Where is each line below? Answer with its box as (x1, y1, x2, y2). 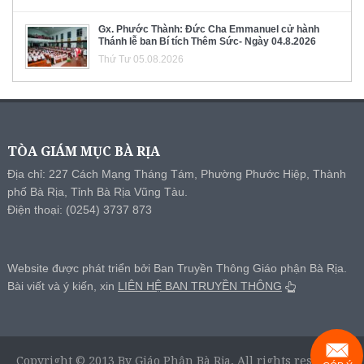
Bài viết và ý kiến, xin (6, 279, 118, 292)
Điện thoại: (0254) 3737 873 (6, 203, 152, 216)
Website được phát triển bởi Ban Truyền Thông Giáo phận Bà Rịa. (6, 262, 347, 275)
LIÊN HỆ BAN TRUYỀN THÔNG (117, 279, 282, 292)
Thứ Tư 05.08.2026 (98, 54, 184, 66)
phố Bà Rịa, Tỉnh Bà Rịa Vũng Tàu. (6, 185, 188, 198)
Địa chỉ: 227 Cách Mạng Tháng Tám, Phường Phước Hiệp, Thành (6, 167, 346, 180)
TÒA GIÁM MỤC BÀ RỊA (6, 142, 160, 160)
